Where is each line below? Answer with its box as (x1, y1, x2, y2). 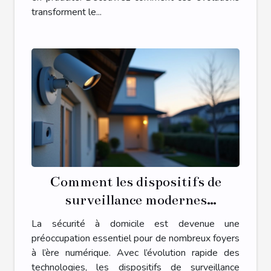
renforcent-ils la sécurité (56, 209, 215, 226)
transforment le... (31, 5, 102, 19)
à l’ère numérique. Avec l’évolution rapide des (31, 246, 240, 260)
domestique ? (94, 227, 177, 244)
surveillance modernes (64, 191, 207, 208)
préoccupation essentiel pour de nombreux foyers (31, 231, 240, 245)
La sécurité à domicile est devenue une (31, 217, 240, 230)
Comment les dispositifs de (50, 173, 221, 190)
